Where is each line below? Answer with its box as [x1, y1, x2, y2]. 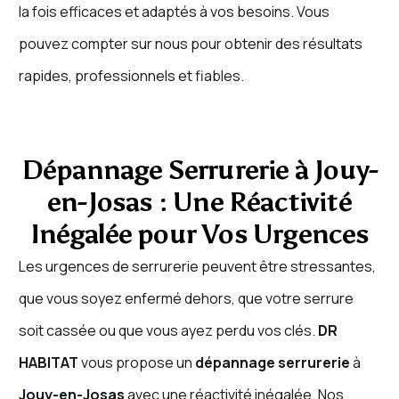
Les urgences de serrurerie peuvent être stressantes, [18, 256, 376, 277]
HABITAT [18, 353, 78, 373]
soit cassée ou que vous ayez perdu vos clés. [18, 321, 318, 341]
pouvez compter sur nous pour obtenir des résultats [18, 34, 362, 54]
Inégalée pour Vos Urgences [29, 218, 370, 251]
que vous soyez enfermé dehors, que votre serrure [18, 289, 354, 309]
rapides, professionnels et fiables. [18, 66, 244, 86]
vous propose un [77, 353, 195, 373]
